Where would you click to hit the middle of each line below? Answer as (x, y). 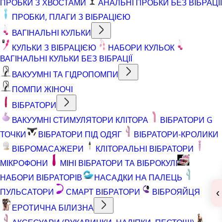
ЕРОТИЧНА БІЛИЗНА (53, 207)
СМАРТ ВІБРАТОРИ (103, 192)
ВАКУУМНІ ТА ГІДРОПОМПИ (65, 74)
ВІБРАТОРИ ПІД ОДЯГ (80, 134)
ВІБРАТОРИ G (186, 120)
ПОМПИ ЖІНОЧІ (42, 89)
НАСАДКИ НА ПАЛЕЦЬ (138, 177)
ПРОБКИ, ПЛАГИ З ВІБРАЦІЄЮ (71, 17)
